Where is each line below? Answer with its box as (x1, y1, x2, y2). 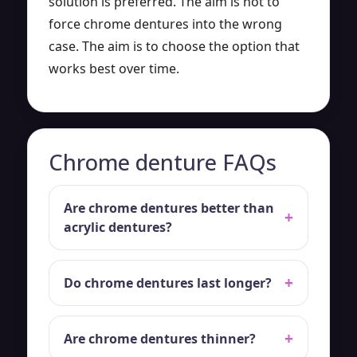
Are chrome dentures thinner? (64, 329, 256, 347)
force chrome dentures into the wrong (49, 14, 282, 33)
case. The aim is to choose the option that (49, 37, 300, 55)
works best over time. (49, 59, 179, 77)
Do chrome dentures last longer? (64, 273, 272, 292)
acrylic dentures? (64, 218, 172, 236)
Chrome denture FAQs (49, 147, 277, 177)
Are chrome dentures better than (64, 198, 274, 217)
